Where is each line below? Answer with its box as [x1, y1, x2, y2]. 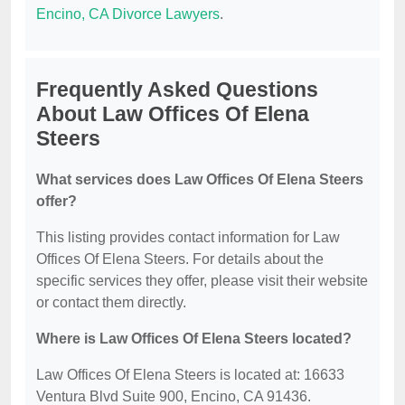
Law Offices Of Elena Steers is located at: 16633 [36, 367, 344, 383]
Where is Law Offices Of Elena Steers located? [36, 331, 352, 347]
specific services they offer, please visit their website [36, 273, 368, 289]
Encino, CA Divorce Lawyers [36, 6, 220, 23]
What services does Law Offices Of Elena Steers [36, 172, 363, 188]
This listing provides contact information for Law [36, 230, 340, 246]
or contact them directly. [36, 295, 186, 311]
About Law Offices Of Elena [36, 102, 309, 127]
